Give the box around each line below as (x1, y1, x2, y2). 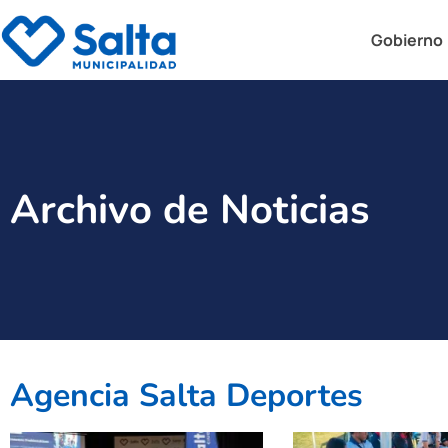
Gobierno (371, 29, 444, 51)
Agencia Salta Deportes (10, 374, 363, 417)
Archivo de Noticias (10, 183, 370, 237)
